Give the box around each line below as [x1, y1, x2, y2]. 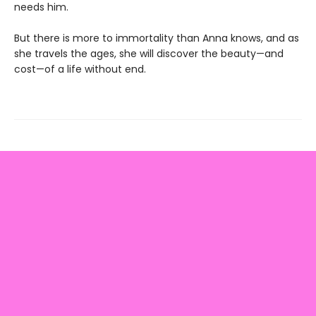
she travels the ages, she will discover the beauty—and [14, 47, 284, 61]
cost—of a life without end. [14, 62, 146, 77]
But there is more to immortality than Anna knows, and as [14, 31, 299, 46]
